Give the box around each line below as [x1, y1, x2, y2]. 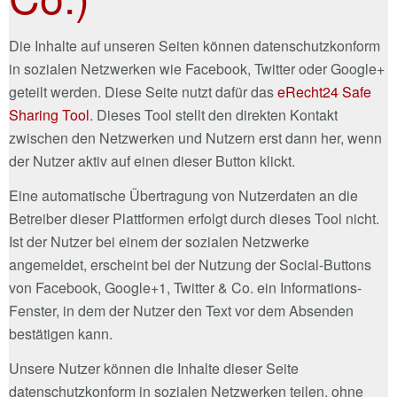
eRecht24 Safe [277, 81, 371, 102]
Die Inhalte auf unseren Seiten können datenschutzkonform [9, 35, 380, 56]
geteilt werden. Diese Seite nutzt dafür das [9, 81, 277, 102]
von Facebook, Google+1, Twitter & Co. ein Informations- [9, 276, 362, 298]
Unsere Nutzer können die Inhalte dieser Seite [9, 357, 299, 378]
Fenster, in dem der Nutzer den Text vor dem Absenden [9, 300, 354, 321]
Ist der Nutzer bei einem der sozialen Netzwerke [9, 230, 309, 252]
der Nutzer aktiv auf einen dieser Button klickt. [9, 150, 295, 171]
